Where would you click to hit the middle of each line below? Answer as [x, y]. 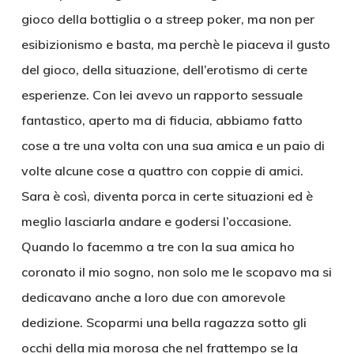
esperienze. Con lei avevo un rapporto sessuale [162, 95]
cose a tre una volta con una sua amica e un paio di [173, 145]
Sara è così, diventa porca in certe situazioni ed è [167, 196]
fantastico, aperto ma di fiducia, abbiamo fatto [162, 120]
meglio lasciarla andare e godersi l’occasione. [156, 221]
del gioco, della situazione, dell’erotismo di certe [164, 70]
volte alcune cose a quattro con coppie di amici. [162, 171]
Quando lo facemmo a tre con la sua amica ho [158, 247]
